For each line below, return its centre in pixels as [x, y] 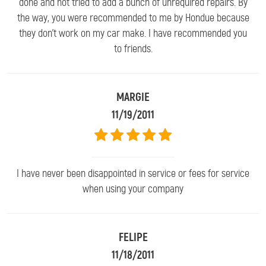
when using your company [133, 189]
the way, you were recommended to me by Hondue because [133, 18]
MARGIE [133, 97]
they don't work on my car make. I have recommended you [133, 33]
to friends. [133, 48]
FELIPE [133, 237]
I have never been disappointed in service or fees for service [133, 173]
